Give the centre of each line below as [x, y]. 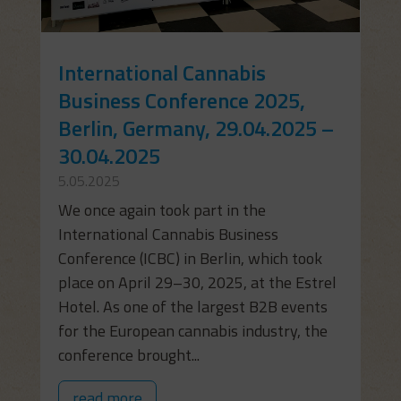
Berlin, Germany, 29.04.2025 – [196, 128]
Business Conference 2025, [181, 100]
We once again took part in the [162, 209]
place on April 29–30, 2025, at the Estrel [197, 282]
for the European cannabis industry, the [192, 330]
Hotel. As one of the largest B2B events [192, 306]
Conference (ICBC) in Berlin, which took [190, 258]
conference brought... [128, 354]
